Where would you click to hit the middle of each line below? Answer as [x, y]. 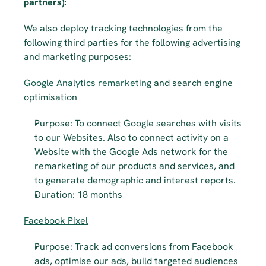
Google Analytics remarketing [88, 83]
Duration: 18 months [78, 194]
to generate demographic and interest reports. [135, 180]
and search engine [192, 83]
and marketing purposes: [77, 57]
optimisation [50, 97]
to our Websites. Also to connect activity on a [132, 137]
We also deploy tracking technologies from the [123, 28]
